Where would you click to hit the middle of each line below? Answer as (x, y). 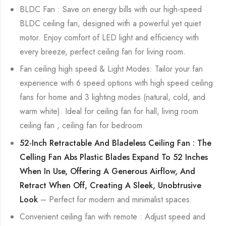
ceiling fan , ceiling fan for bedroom (81, 126)
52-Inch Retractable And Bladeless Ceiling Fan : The (116, 143)
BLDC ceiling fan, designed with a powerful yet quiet (110, 24)
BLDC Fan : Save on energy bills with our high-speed (111, 10)
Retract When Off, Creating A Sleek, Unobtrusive (111, 185)
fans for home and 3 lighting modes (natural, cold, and (113, 97)
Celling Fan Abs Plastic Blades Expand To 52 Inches (114, 157)
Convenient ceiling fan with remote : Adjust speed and (113, 217)
